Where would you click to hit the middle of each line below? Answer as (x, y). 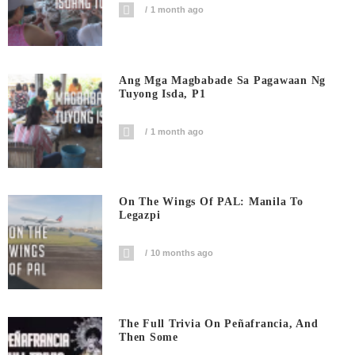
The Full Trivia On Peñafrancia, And (219, 323)
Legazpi (140, 216)
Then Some (149, 337)
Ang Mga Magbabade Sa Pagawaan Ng (223, 80)
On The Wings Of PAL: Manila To (211, 202)
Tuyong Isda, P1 (162, 94)
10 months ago (182, 253)
